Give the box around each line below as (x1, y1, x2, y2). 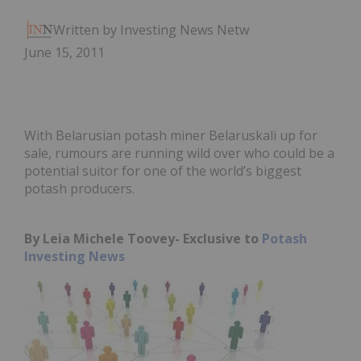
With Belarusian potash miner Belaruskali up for (24, 127, 317, 145)
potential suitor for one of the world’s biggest (24, 162, 301, 180)
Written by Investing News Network (53, 21, 270, 39)
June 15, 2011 (24, 44, 105, 62)
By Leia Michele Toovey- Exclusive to (24, 230, 262, 248)
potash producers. (24, 180, 135, 198)
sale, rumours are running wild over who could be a (24, 144, 334, 163)
